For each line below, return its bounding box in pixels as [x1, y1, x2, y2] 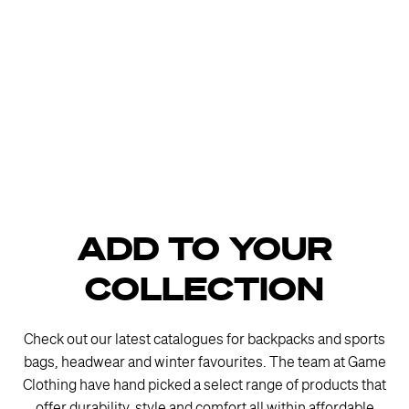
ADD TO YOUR [77, 236, 332, 267]
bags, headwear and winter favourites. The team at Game [23, 356, 386, 371]
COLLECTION [85, 276, 324, 307]
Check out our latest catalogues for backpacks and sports [24, 333, 385, 348]
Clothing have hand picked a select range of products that [23, 379, 386, 393]
